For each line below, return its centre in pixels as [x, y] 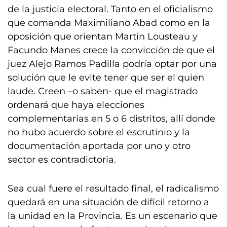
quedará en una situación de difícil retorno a [108, 202]
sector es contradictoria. [62, 160]
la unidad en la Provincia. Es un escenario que [112, 216]
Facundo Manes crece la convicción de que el [111, 50]
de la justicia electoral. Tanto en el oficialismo [110, 9]
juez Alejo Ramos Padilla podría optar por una [112, 64]
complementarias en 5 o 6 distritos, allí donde [111, 119]
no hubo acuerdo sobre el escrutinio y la [99, 132]
